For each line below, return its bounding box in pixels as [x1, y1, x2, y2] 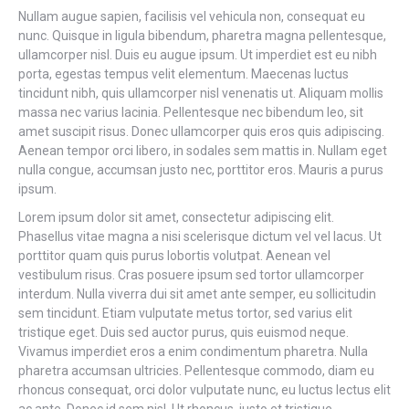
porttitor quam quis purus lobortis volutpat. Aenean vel [18, 248, 330, 263]
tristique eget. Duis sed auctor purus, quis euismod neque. [18, 325, 349, 340]
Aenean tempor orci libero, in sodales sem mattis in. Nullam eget [18, 143, 387, 158]
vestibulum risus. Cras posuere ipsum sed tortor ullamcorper [18, 267, 364, 282]
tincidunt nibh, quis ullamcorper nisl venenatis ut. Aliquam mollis [18, 86, 383, 100]
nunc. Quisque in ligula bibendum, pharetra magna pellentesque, [18, 28, 386, 43]
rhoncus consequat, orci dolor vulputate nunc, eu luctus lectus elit [18, 383, 391, 397]
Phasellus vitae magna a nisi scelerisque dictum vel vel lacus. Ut [18, 229, 382, 244]
